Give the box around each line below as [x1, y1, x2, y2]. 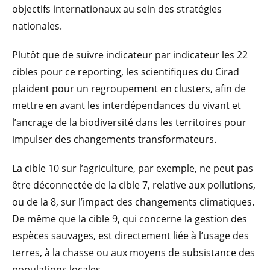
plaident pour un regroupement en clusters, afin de [12, 81, 246, 95]
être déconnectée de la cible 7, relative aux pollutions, [12, 178, 256, 192]
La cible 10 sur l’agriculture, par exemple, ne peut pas [12, 161, 253, 175]
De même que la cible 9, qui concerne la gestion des [12, 212, 247, 225]
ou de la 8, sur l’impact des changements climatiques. [12, 195, 254, 209]
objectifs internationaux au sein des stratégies [12, 2, 222, 16]
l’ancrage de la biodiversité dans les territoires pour [12, 115, 246, 129]
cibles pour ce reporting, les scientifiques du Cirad [12, 64, 239, 78]
